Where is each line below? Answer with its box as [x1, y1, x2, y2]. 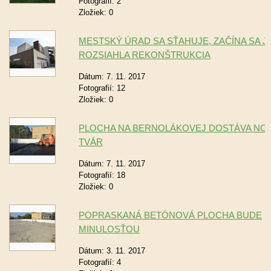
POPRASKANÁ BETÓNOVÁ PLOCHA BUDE [79, 210, 262, 220]
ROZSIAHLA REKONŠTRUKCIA [79, 50, 211, 60]
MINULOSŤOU [79, 224, 140, 234]
